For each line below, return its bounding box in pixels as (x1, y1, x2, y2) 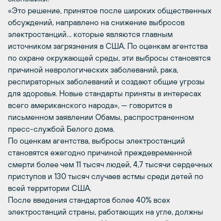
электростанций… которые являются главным (8, 30, 173, 38)
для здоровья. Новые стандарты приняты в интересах (8, 89, 201, 98)
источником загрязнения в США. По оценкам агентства (8, 41, 208, 50)
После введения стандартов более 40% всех (8, 195, 170, 204)
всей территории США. (8, 184, 91, 192)
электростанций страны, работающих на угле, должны (8, 207, 203, 216)
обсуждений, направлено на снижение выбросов (8, 18, 184, 27)
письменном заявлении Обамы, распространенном (8, 112, 194, 121)
